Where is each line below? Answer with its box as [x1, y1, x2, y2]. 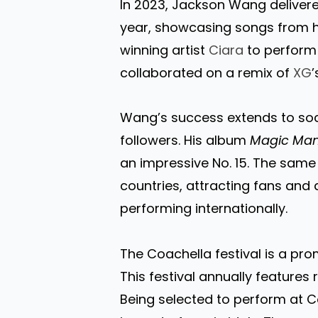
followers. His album [120, 131, 251, 150]
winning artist [120, 40, 209, 59]
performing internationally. [120, 199, 288, 218]
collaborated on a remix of [120, 63, 294, 82]
